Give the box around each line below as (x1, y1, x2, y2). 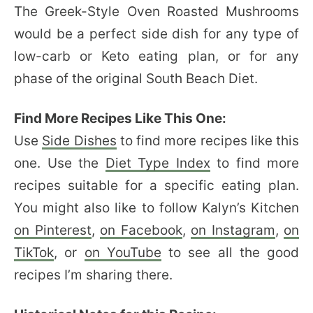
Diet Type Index (105, 154, 210, 171)
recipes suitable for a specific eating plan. (14, 177, 299, 194)
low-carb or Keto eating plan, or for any (14, 48, 299, 64)
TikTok (14, 244, 54, 261)
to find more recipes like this (116, 132, 299, 149)
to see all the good (161, 244, 299, 261)
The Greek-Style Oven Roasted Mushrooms (14, 3, 299, 20)
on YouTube (84, 244, 161, 261)
